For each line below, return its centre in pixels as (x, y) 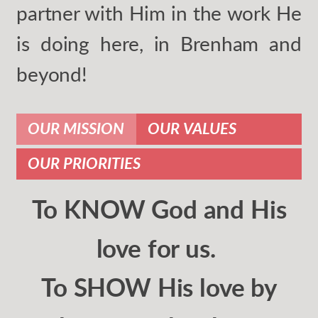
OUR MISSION (76, 129)
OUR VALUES (192, 129)
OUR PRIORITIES (84, 164)
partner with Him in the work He (159, 14)
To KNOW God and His (159, 212)
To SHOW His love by (159, 290)
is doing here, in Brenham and (159, 44)
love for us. (159, 251)
